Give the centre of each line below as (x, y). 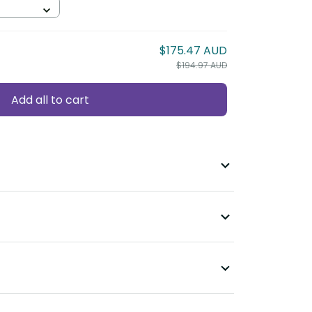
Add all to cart (50, 100)
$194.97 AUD (202, 65)
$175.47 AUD (193, 51)
